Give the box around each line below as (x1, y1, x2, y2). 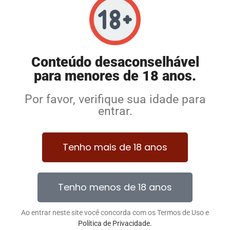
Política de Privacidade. (78, 219, 152, 227)
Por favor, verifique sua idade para (24, 92, 206, 106)
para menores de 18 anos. (34, 67, 196, 84)
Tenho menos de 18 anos (58, 180, 172, 194)
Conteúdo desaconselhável (31, 53, 199, 70)
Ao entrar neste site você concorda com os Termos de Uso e (21, 208, 209, 217)
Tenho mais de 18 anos (63, 140, 167, 154)
